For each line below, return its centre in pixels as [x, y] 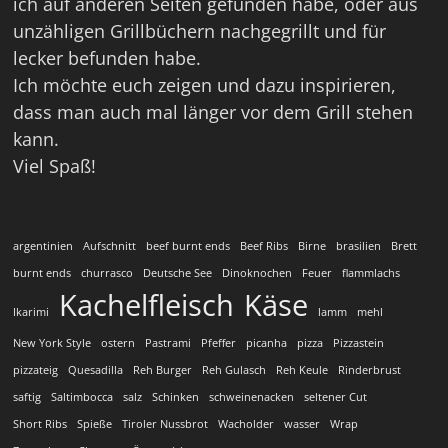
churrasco [106, 272]
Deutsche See [177, 272]
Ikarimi [30, 311]
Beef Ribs [263, 245]
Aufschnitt [109, 245]
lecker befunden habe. [106, 57]
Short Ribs [39, 423]
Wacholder [245, 423]
